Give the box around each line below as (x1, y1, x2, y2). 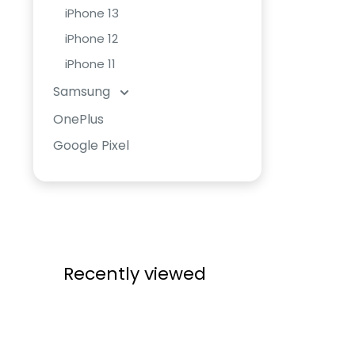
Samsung (53, 82, 114, 101)
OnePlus (53, 110, 105, 129)
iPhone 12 (65, 30, 119, 48)
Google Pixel (53, 136, 130, 155)
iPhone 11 (65, 55, 116, 73)
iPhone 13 (65, 5, 120, 22)
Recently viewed (63, 261, 206, 287)
